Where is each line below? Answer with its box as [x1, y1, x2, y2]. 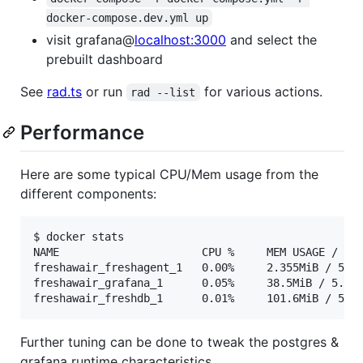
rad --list [130, 85, 196, 99]
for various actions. [199, 83, 322, 100]
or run [82, 83, 126, 100]
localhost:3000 [135, 31, 226, 48]
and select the [226, 31, 317, 48]
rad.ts [47, 83, 82, 100]
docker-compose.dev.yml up [46, 11, 208, 24]
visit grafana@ [46, 31, 135, 48]
